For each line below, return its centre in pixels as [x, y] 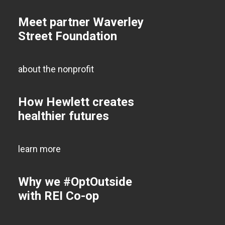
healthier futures [64, 116]
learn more [39, 149]
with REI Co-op [59, 196]
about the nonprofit [56, 69]
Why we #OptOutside [75, 182]
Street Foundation [68, 36]
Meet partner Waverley [81, 22]
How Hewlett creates [76, 102]
